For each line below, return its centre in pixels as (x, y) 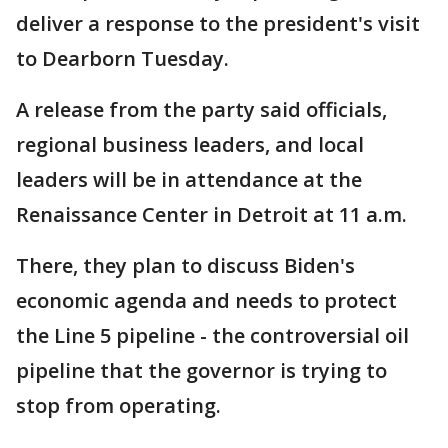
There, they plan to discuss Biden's (185, 265)
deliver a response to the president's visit (218, 23)
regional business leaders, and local (190, 144)
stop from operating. (118, 405)
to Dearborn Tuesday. (125, 58)
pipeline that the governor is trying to (201, 370)
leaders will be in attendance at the (189, 179)
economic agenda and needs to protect (206, 300)
